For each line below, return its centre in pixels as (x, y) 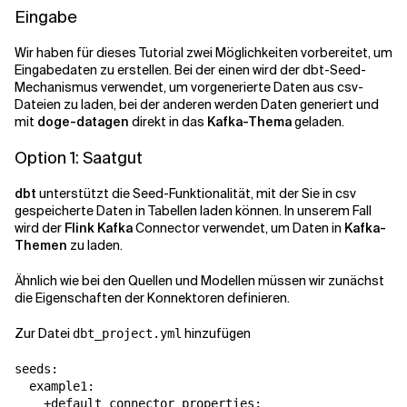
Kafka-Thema (249, 122)
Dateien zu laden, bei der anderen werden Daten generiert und (197, 105)
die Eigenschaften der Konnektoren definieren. (152, 298)
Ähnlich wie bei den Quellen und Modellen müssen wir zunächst (199, 281)
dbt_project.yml (127, 334)
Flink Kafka (99, 228)
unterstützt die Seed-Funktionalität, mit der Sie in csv (196, 194)
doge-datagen (83, 122)
